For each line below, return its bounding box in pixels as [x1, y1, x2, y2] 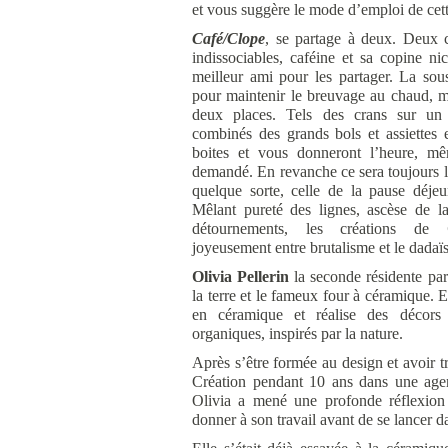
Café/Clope [192, 30, 265, 47]
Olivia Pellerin [192, 268, 290, 285]
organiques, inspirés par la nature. [192, 325, 403, 342]
